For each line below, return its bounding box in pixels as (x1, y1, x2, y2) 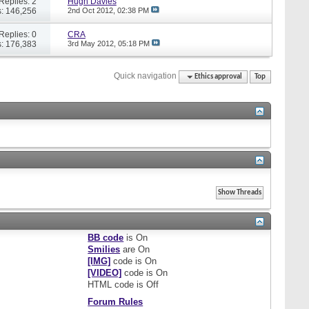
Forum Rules (88, 296, 143, 307)
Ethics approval (195, 72, 243, 81)
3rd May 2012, (67, 39, 118, 48)
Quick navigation (114, 70, 177, 81)
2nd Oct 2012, (67, 6, 117, 14)
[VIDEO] (88, 267, 122, 278)
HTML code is (88, 279, 147, 290)
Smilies (88, 243, 121, 255)
